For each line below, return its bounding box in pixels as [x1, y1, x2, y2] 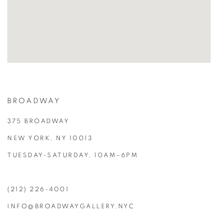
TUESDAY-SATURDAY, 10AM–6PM [7, 152, 138, 159]
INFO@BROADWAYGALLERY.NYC [7, 203, 134, 210]
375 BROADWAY [7, 118, 69, 125]
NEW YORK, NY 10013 [7, 135, 92, 142]
